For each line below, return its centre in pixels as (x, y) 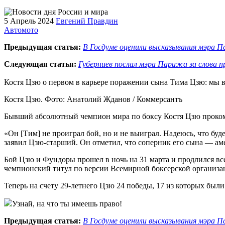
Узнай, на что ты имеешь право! (67, 203)
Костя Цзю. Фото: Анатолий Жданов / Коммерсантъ (93, 99)
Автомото (21, 30)
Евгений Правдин (87, 21)
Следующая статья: (40, 64)
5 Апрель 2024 (29, 21)
